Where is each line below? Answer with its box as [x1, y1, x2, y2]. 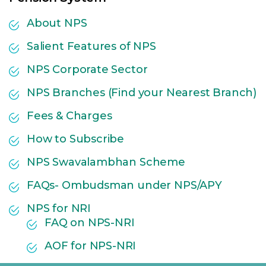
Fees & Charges [27, 109, 112, 122]
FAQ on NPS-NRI [45, 216, 135, 229]
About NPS [27, 16, 87, 30]
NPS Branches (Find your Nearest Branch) [27, 85, 256, 99]
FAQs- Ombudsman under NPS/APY [27, 178, 222, 192]
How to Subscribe [27, 132, 125, 145]
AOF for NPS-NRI [45, 239, 137, 252]
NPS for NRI [27, 201, 91, 215]
